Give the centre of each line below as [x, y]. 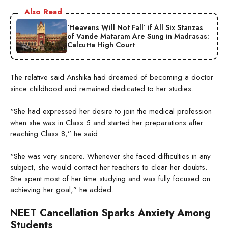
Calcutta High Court [101, 45]
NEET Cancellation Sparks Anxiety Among [110, 213]
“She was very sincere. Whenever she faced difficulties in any [110, 156]
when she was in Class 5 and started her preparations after [107, 122]
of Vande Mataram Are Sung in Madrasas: [138, 36]
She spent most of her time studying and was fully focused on [110, 179]
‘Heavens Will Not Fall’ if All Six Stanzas [135, 27]
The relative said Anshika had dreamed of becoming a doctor [112, 78]
